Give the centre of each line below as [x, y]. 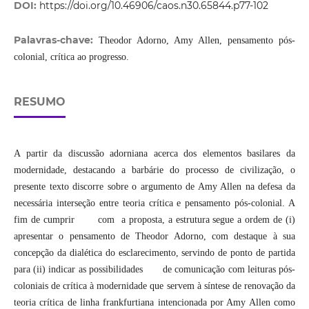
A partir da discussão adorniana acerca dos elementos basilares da [154, 154]
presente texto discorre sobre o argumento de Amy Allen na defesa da [154, 187]
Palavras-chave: [56, 40]
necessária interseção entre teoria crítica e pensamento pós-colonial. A [154, 203]
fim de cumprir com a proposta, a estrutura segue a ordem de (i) [154, 220]
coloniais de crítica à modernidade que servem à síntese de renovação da [154, 286]
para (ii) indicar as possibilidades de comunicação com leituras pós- [154, 270]
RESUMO [39, 102]
